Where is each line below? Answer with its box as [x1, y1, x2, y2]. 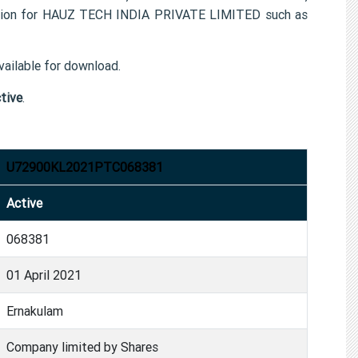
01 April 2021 [6, 266, 82, 283]
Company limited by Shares [6, 338, 158, 355]
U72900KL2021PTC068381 [6, 158, 163, 175]
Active [6, 194, 42, 211]
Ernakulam [6, 302, 63, 319]
